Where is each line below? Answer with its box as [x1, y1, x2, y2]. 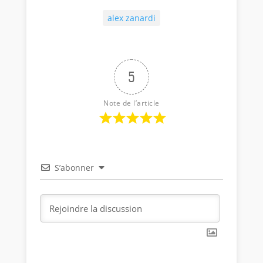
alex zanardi [107, 12, 156, 23]
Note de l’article [103, 97, 160, 108]
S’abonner [55, 161, 95, 173]
